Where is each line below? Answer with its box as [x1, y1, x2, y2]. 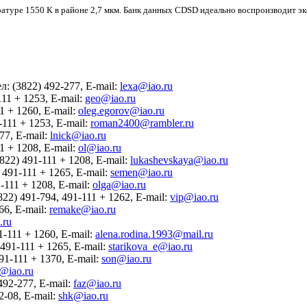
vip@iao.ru [170, 191, 219, 203]
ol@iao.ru [78, 141, 121, 153]
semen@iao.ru [110, 166, 173, 178]
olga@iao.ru [93, 178, 146, 191]
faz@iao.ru [73, 277, 121, 289]
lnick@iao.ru [50, 129, 106, 141]
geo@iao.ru [85, 92, 136, 104]
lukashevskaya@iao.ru [130, 153, 228, 166]
